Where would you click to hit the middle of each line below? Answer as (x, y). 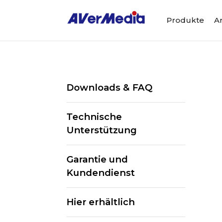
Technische (94, 117)
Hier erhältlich (101, 202)
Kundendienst (101, 173)
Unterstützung (102, 130)
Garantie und (97, 159)
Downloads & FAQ (110, 87)
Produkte (186, 20)
